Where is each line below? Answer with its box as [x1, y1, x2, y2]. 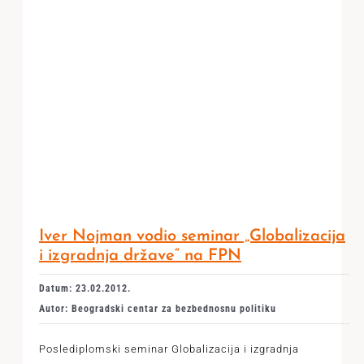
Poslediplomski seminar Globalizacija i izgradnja [38, 343, 299, 355]
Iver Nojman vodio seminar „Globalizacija [38, 228, 345, 245]
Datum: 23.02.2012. [38, 283, 131, 294]
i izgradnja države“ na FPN [38, 248, 241, 264]
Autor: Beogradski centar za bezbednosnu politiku [38, 303, 276, 314]
